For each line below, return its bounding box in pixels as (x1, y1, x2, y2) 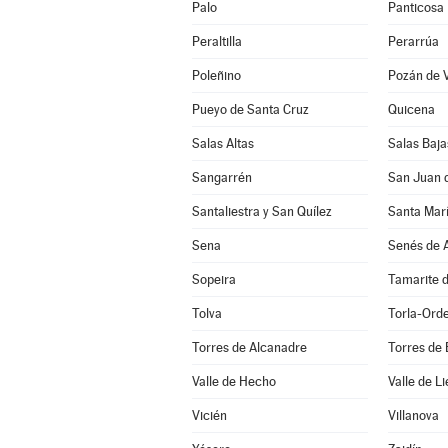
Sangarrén (191, 170, 252, 185)
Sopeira (191, 272, 236, 287)
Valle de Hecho (191, 374, 276, 389)
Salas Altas (191, 136, 254, 151)
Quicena (387, 102, 435, 117)
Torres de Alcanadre (191, 340, 307, 355)
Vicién (191, 408, 227, 423)
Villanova (387, 408, 439, 423)
